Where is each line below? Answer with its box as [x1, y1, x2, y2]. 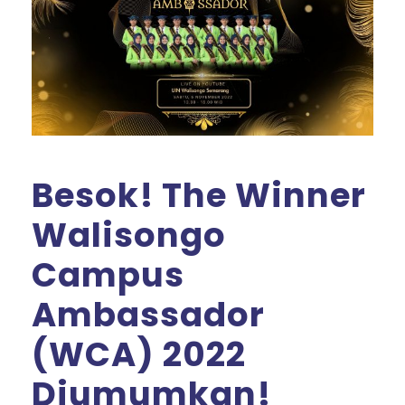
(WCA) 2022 [32, 330, 246, 378]
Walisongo [32, 211, 226, 259]
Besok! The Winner [32, 171, 366, 219]
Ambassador [32, 290, 265, 338]
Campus [32, 250, 184, 298]
